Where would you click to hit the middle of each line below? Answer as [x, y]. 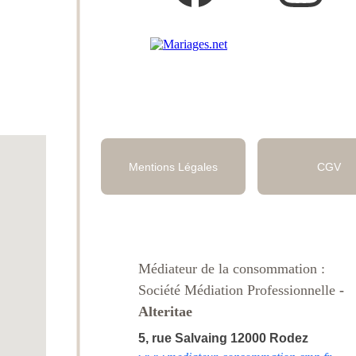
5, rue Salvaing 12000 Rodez [223, 338]
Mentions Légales [173, 166]
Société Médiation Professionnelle [237, 290]
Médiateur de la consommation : [234, 269]
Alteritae [165, 311]
